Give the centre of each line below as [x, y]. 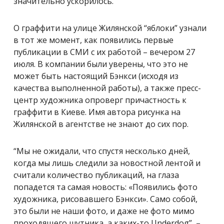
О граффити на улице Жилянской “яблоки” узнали [110, 28]
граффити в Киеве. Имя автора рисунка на [97, 112]
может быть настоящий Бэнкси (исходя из [96, 76]
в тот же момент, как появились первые [93, 40]
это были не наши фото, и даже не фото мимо [104, 211]
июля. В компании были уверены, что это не [101, 64]
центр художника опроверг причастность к [100, 100]
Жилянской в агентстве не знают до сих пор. [101, 124]
